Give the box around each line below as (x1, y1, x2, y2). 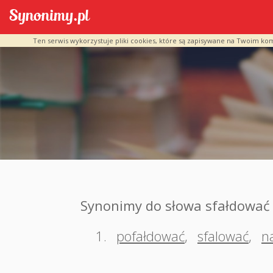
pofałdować (116, 227, 185, 245)
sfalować (197, 227, 249, 245)
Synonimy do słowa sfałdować (80, 196, 270, 214)
